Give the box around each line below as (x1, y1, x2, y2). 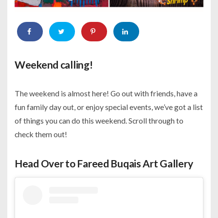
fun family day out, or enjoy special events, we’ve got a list (15, 102, 203, 111)
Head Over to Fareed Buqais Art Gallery (15, 157, 193, 169)
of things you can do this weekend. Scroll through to (15, 115, 183, 125)
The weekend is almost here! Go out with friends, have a (15, 88, 198, 98)
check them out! (15, 129, 67, 139)
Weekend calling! (15, 58, 93, 71)
